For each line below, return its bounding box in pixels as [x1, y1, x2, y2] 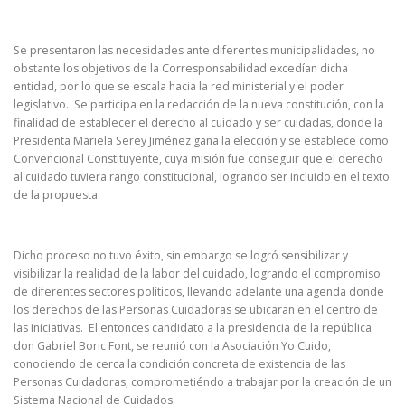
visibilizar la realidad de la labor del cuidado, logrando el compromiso [14, 265, 381, 281]
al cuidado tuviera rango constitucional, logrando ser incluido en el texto [14, 169, 390, 185]
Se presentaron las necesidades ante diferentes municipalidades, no [14, 42, 375, 59]
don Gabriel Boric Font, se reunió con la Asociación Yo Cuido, [14, 337, 331, 353]
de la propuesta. [14, 187, 100, 203]
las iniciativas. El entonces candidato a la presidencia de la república [14, 319, 372, 335]
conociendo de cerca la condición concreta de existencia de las [14, 355, 345, 372]
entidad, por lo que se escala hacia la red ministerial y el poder [14, 79, 344, 95]
